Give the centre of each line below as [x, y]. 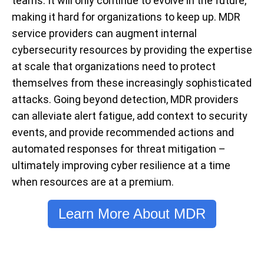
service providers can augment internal [104, 34]
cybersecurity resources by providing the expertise [132, 50]
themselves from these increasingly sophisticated [132, 83]
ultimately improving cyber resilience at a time [121, 166]
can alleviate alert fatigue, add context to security [130, 116]
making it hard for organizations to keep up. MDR [126, 17]
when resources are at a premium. [93, 182]
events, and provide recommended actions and [123, 133]
